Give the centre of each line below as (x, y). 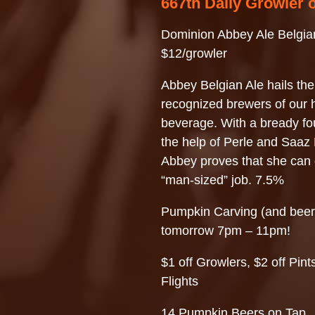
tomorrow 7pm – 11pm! (226, 230)
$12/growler (194, 53)
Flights (180, 281)
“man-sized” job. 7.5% (223, 180)
